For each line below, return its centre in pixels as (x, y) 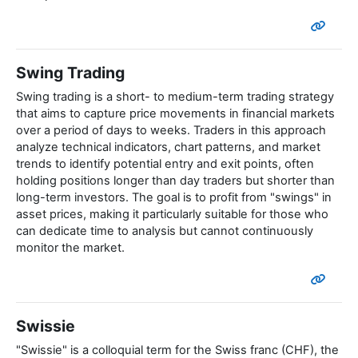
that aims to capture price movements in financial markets (175, 114)
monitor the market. (70, 248)
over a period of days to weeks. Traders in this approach (171, 131)
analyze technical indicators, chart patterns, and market (168, 147)
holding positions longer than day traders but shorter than (175, 181)
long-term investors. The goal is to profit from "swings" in (174, 198)
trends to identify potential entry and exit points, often (165, 164)
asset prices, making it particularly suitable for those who (172, 215)
